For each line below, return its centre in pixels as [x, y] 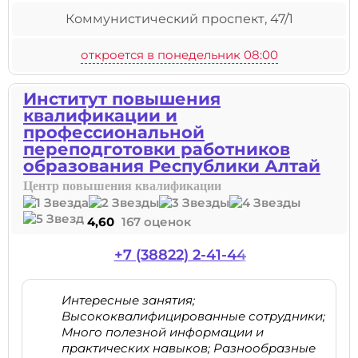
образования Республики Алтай [172, 166]
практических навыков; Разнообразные [189, 348]
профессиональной [114, 132]
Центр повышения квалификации [122, 186]
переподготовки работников [157, 149]
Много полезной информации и [163, 332]
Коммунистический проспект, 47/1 [179, 19]
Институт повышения [122, 99]
